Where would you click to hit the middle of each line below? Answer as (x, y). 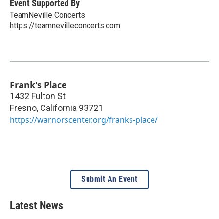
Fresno (23, 108)
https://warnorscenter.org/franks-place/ (84, 120)
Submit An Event (109, 179)
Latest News (36, 205)
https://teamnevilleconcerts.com (65, 25)
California (58, 108)
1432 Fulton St (38, 96)
